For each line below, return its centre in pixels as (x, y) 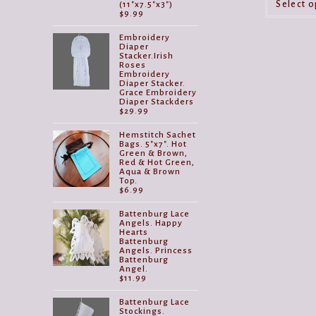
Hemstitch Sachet (158, 135)
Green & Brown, (154, 153)
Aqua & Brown (150, 171)
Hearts (134, 232)
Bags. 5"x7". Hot (153, 144)
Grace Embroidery (158, 92)
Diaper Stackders (157, 102)
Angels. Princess (156, 250)
